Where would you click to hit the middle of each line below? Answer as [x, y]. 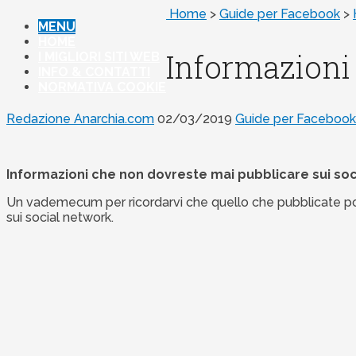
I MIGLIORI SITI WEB [99, 57]
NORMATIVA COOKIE [102, 87]
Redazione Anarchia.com [80, 119]
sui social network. [60, 218]
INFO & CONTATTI [94, 72]
